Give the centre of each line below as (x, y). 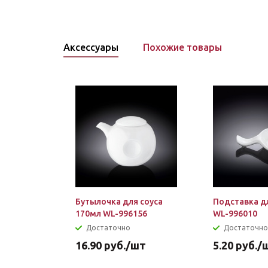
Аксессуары (91, 47)
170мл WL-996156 (111, 214)
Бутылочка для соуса (119, 202)
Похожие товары (182, 47)
